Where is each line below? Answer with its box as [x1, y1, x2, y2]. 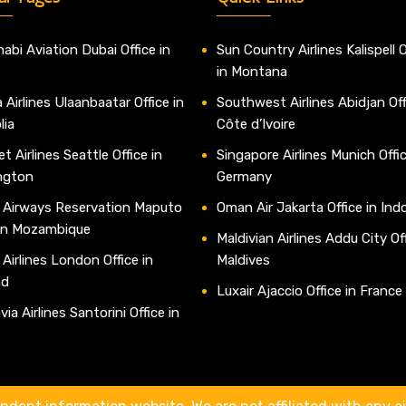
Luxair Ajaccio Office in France [217, 283, 402, 300]
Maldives [217, 252, 270, 269]
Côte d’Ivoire [217, 116, 295, 133]
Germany [217, 169, 272, 186]
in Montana [217, 63, 291, 81]
